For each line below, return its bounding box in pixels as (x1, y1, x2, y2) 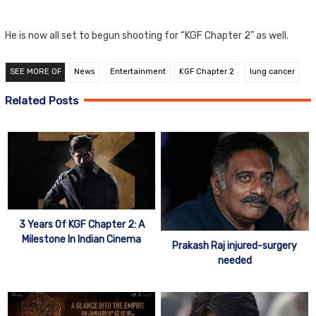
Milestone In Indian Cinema (22, 233, 141, 246)
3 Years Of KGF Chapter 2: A (18, 219, 145, 231)
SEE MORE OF (9, 67, 61, 77)
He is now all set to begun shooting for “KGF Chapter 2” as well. (5, 30, 288, 42)
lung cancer (249, 67, 295, 77)
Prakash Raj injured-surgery (172, 240, 297, 253)
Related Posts (5, 93, 78, 107)
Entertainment (110, 67, 166, 77)
